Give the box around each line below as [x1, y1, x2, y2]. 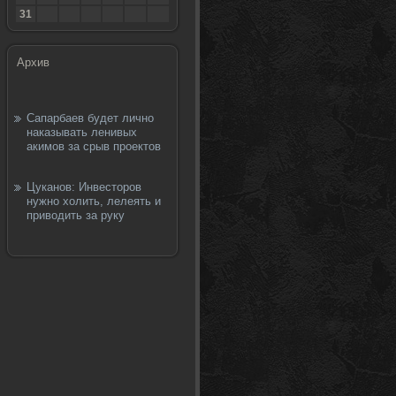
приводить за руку [27, 209, 125, 222]
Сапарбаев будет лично [27, 111, 154, 125]
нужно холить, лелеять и [27, 194, 161, 208]
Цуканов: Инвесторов [27, 180, 141, 194]
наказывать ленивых [27, 126, 137, 139]
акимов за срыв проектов [27, 140, 161, 153]
